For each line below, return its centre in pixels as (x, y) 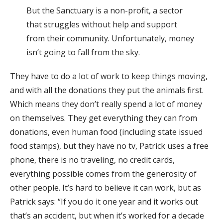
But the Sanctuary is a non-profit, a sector (104, 11)
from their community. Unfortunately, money (110, 39)
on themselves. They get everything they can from (104, 118)
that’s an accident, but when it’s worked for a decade (107, 216)
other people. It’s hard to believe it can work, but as (106, 188)
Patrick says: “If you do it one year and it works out (104, 202)
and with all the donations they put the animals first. (107, 90)
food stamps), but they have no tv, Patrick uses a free (109, 146)
